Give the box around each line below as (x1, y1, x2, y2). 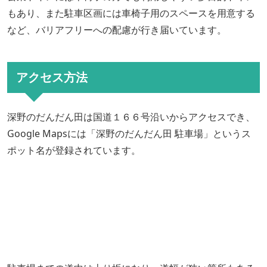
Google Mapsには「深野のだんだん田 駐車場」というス (7, 127, 251, 141)
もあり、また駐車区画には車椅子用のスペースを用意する (7, 7, 255, 20)
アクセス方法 (16, 69, 88, 86)
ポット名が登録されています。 (7, 144, 141, 157)
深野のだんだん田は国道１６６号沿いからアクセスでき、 (7, 110, 255, 124)
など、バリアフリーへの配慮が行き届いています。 (7, 23, 226, 37)
